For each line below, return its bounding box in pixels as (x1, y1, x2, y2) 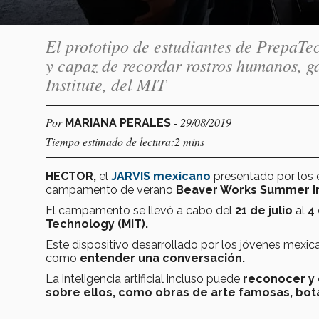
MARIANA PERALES (65, 115, 174, 130)
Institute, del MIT (46, 72, 166, 95)
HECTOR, (46, 169, 96, 183)
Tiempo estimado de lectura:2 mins (46, 133, 204, 149)
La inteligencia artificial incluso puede (46, 271, 243, 286)
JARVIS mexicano (111, 169, 211, 183)
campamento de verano (46, 182, 176, 197)
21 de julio (235, 203, 296, 217)
